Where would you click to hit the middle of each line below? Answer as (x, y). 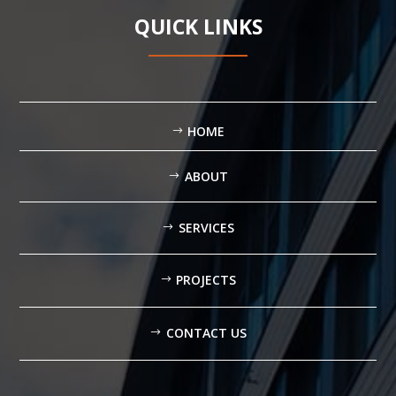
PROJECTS (206, 280)
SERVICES (206, 228)
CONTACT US (206, 333)
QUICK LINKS (198, 27)
